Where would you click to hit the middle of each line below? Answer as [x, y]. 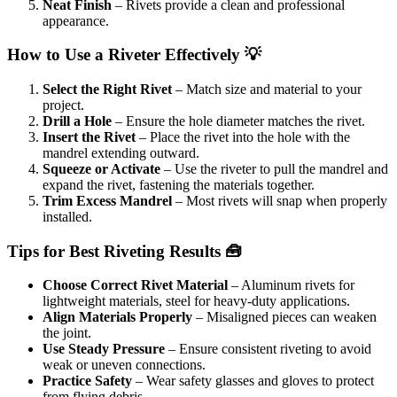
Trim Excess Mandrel [107, 201]
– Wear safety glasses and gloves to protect [253, 381]
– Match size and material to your [267, 89]
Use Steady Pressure [104, 349]
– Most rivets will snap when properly [280, 201]
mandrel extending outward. [121, 153]
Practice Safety [87, 381]
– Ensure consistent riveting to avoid [268, 349]
